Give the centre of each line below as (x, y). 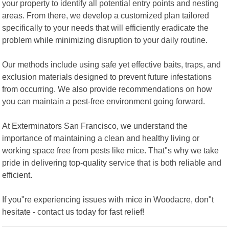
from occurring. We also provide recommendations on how (107, 89)
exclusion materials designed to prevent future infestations (107, 76)
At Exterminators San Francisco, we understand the (95, 125)
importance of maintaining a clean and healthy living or (101, 138)
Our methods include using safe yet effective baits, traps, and (112, 64)
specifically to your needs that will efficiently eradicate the (106, 27)
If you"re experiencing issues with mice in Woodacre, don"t (108, 199)
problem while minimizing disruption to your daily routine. (105, 40)
